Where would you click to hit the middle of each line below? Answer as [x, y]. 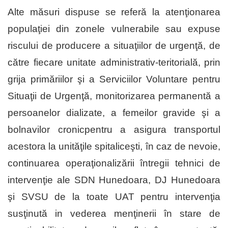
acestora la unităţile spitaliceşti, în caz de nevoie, [114, 147]
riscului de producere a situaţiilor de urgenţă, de [114, 46]
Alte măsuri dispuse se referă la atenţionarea [114, 12]
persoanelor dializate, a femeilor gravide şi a [114, 113]
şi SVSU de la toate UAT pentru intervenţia [114, 197]
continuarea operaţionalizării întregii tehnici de [114, 163]
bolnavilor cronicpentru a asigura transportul [114, 130]
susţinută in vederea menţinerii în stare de [114, 214]
